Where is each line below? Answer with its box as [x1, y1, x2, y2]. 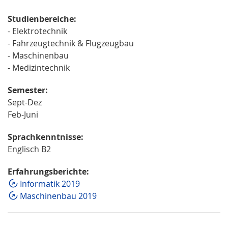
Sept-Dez [8, 97, 42, 108]
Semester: [8, 84, 48, 96]
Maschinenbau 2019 [20, 190, 97, 202]
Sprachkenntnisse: [8, 131, 83, 143]
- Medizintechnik [8, 62, 70, 74]
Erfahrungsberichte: [8, 166, 89, 178]
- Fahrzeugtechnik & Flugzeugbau [8, 38, 134, 49]
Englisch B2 [8, 144, 51, 155]
